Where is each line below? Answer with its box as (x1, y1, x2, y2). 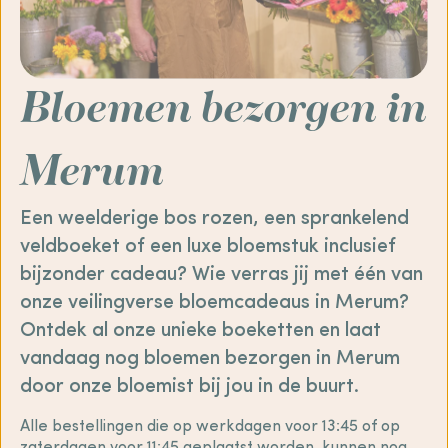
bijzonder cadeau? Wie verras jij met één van (20, 265, 423, 286)
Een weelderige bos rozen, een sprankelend (20, 209, 409, 230)
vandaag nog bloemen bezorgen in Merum (20, 349, 400, 370)
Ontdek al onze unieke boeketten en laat (20, 321, 381, 342)
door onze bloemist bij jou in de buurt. (20, 377, 359, 398)
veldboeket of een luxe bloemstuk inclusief (20, 237, 396, 258)
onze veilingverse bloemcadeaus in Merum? (20, 293, 409, 314)
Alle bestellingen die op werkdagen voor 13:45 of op (20, 419, 400, 436)
